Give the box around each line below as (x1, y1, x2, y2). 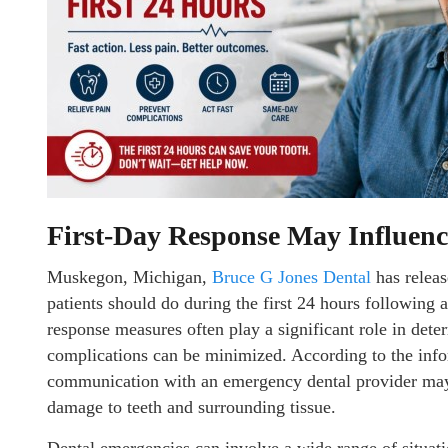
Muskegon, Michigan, (47, 267, 212, 287)
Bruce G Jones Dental (212, 267, 371, 287)
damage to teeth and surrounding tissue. (47, 397, 336, 417)
